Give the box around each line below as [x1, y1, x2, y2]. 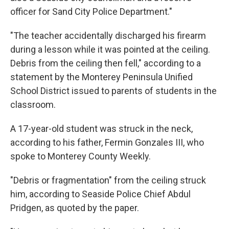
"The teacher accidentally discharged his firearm [10, 30, 206, 41]
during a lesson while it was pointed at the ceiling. [10, 44, 210, 55]
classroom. [10, 99, 56, 110]
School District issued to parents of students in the [10, 85, 217, 96]
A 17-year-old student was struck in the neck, [10, 123, 193, 134]
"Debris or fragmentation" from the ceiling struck [10, 175, 206, 186]
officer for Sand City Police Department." [10, 6, 172, 17]
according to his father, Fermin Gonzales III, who [10, 137, 204, 148]
